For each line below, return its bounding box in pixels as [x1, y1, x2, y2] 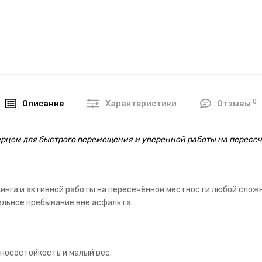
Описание [22, 98, 64, 109]
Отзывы [216, 98, 253, 109]
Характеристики [105, 98, 177, 109]
